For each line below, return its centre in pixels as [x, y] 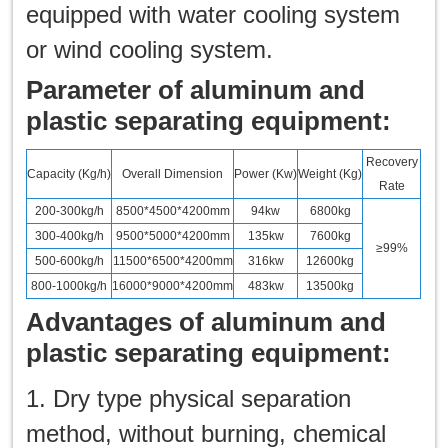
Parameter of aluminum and [196, 89]
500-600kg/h [69, 260]
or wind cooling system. [150, 49]
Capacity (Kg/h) [69, 173]
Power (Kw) [266, 173]
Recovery [391, 161]
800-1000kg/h [69, 285]
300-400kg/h [69, 235]
